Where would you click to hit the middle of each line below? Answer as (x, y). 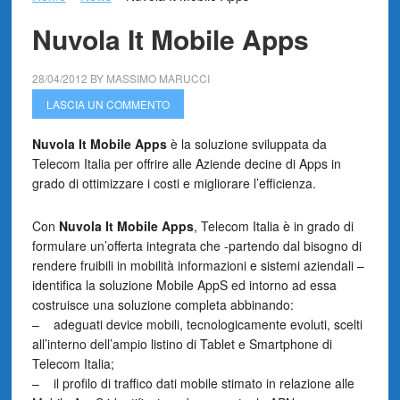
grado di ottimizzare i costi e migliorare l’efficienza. (174, 183)
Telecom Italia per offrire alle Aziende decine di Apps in (186, 163)
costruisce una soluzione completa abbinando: (162, 304)
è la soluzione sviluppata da (246, 144)
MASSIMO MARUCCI (158, 78)
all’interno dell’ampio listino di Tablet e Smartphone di (182, 344)
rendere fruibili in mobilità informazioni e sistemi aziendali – (198, 265)
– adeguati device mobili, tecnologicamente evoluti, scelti (197, 324)
